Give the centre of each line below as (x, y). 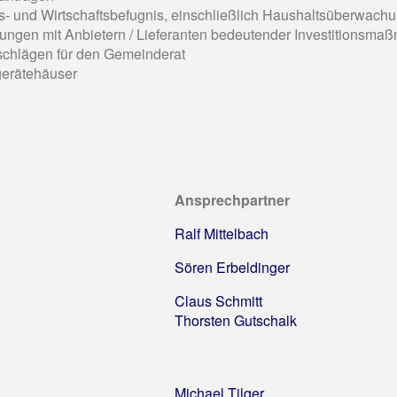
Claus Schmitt (218, 300)
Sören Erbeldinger (232, 267)
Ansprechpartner (232, 199)
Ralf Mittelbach (222, 233)
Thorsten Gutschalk (236, 320)
